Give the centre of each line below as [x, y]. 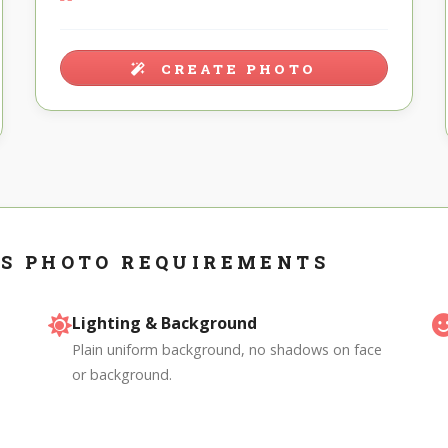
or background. [122, 375]
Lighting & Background [165, 323]
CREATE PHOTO [235, 69]
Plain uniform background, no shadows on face [227, 350]
